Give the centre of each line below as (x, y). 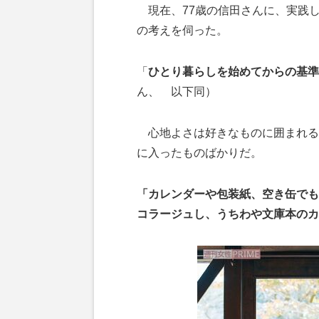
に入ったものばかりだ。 (199, 152)
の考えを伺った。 (182, 30)
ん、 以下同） (177, 91)
